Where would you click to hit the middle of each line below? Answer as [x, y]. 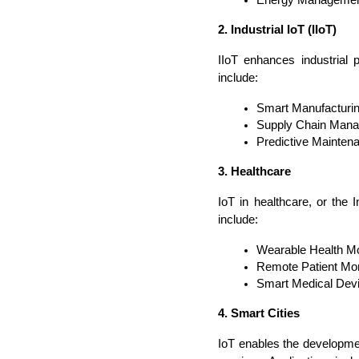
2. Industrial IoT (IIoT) [277, 29]
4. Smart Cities [259, 313]
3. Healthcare [254, 171]
